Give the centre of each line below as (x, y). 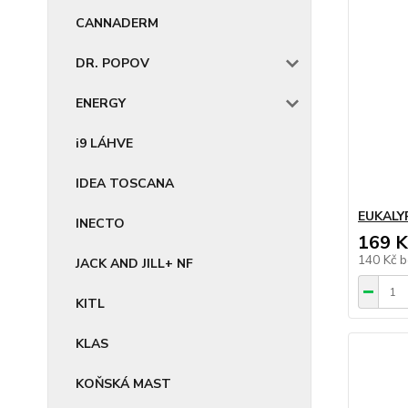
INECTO (100, 224)
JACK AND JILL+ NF (134, 264)
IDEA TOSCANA (125, 184)
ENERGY (101, 103)
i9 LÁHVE (104, 143)
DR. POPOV (112, 63)
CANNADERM (117, 23)
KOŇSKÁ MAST (123, 384)
